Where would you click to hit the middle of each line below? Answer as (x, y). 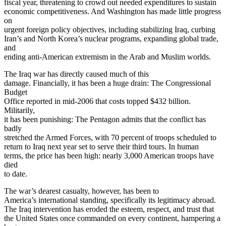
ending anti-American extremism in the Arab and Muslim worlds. (107, 56)
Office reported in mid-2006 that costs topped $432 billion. (97, 101)
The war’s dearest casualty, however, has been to (81, 191)
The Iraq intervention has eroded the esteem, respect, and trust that (109, 209)
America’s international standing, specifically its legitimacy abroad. (110, 200)
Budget (16, 92)
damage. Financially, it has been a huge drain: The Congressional (107, 83)
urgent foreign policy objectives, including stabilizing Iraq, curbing (110, 29)
